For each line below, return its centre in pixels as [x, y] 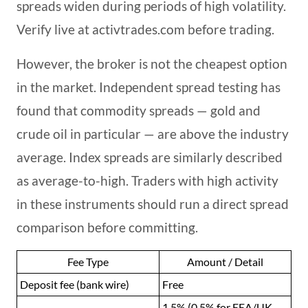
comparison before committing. [107, 228]
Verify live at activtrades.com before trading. [145, 30]
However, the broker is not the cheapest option [152, 64]
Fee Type [88, 262]
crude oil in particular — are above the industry [153, 134]
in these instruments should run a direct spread [153, 204]
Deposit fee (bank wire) [75, 285]
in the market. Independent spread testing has [148, 87]
